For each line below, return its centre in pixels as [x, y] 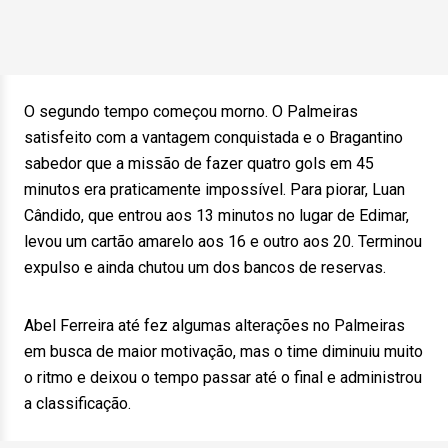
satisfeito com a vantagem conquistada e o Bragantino [213, 137]
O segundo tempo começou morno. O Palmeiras [191, 111]
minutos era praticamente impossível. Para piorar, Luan [214, 189]
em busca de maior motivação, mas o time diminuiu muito [223, 351]
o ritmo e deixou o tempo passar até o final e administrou [223, 377]
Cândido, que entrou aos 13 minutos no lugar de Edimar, [216, 215]
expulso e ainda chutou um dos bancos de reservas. [205, 267]
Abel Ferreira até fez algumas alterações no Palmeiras [214, 325]
